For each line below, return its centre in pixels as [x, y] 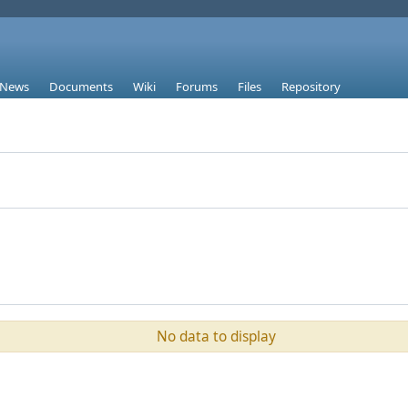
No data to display [216, 336]
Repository [311, 87]
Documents [81, 87]
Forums [197, 87]
